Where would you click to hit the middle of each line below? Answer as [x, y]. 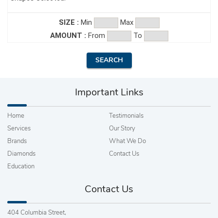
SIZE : [69, 23]
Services [19, 129]
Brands [17, 141]
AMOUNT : [68, 36]
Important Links [109, 92]
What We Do [127, 141]
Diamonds [21, 154]
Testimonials [126, 116]
